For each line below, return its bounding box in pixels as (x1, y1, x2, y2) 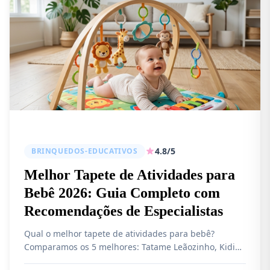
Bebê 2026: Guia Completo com (24, 185, 220, 201)
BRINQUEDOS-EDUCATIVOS (31, 146, 138, 156)
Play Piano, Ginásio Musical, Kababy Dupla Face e (24, 254, 223, 266)
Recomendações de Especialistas (24, 203, 223, 219)
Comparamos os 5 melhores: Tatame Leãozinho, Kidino (24, 241, 245, 253)
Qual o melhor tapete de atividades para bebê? (24, 228, 215, 239)
